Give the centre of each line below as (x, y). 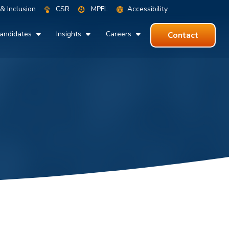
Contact (183, 36)
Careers (119, 34)
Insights (70, 34)
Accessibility (147, 9)
